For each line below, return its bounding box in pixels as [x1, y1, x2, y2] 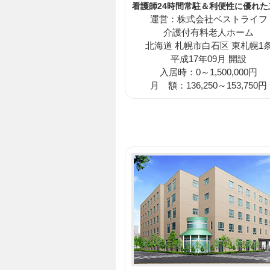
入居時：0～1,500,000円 [160, 67, 257, 78]
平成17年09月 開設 [171, 54, 246, 64]
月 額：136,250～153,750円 [150, 80, 267, 91]
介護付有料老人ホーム [163, 27, 254, 38]
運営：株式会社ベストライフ [149, 14, 268, 25]
